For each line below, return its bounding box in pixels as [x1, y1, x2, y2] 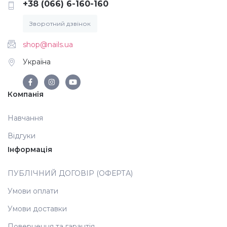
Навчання [8, 113, 43, 123]
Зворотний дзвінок [29, 19, 91, 27]
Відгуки [8, 131, 35, 141]
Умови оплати [8, 186, 58, 196]
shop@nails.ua [23, 40, 73, 50]
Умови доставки [8, 204, 67, 214]
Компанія [8, 90, 44, 99]
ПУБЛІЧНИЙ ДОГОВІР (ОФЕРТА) [8, 169, 133, 178]
